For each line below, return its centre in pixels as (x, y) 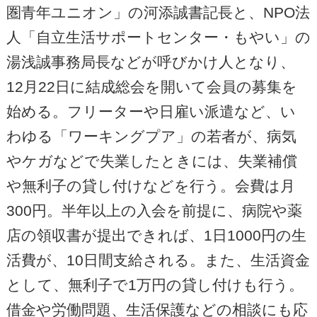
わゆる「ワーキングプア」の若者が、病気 (151, 136)
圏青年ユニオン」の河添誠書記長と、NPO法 (158, 12)
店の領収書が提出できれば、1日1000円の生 (156, 235)
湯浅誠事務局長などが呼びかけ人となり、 (150, 62)
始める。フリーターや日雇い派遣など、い (151, 111)
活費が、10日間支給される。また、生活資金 (158, 260)
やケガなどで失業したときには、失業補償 (151, 161)
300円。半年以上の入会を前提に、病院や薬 (154, 210)
